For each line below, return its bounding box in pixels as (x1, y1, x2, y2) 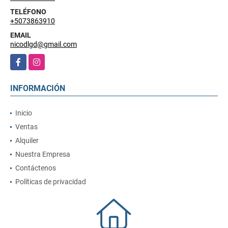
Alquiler (15, 136, 39, 145)
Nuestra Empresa (15, 150, 70, 159)
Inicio (15, 109, 32, 118)
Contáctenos (15, 164, 56, 173)
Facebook (10, 55, 41, 64)
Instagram (28, 55, 62, 64)
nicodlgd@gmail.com (10, 40, 77, 49)
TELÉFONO (10, 8, 46, 16)
